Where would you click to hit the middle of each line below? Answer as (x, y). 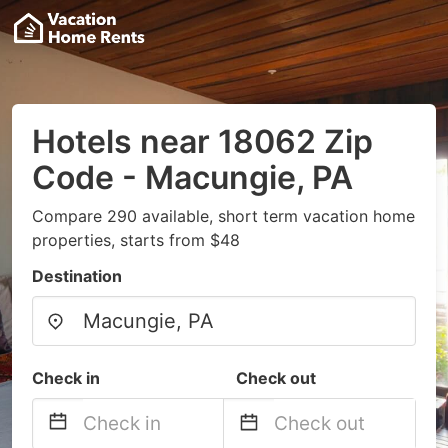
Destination (77, 276)
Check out (276, 378)
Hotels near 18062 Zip (202, 141)
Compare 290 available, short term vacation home (223, 216)
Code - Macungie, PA (192, 177)
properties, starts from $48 (136, 240)
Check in (66, 378)
